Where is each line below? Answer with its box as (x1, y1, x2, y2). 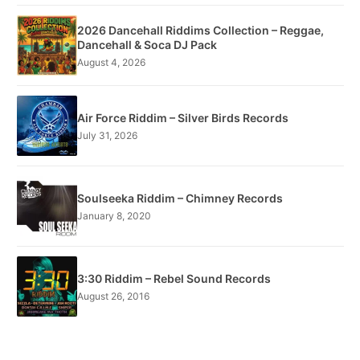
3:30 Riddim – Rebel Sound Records (77, 271, 271, 285)
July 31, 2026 (77, 129, 137, 141)
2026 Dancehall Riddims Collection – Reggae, (77, 22, 324, 37)
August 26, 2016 (77, 289, 149, 302)
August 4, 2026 (77, 55, 145, 68)
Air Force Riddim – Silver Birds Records (77, 110, 288, 125)
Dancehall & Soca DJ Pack (77, 37, 217, 51)
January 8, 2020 (77, 209, 151, 222)
